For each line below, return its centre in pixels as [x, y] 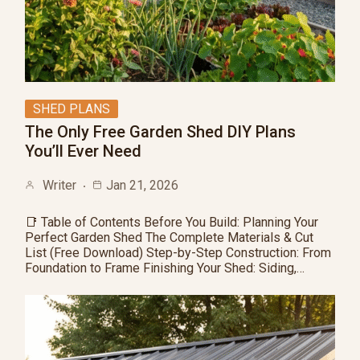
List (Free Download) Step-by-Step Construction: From [178, 253]
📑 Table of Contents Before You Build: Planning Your [172, 222]
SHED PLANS [72, 109]
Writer [59, 185]
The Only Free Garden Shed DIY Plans [160, 132]
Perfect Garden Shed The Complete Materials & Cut [169, 237]
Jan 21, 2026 [142, 185]
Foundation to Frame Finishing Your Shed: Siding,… [165, 268]
